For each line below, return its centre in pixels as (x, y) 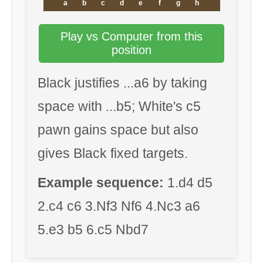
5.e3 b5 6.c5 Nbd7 (93, 230)
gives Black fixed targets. (113, 153)
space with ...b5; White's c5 (119, 106)
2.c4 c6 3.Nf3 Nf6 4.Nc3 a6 (119, 206)
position (131, 50)
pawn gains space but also (118, 130)
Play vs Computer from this (131, 36)
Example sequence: (101, 183)
